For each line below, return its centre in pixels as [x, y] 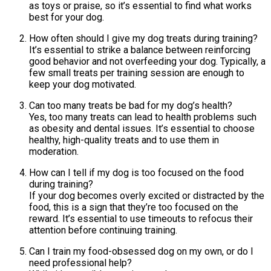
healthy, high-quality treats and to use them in [124, 140]
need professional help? [80, 263]
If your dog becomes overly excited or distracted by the [147, 195]
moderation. [54, 151]
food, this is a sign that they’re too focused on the [134, 207]
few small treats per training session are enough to [137, 73]
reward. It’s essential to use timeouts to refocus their [141, 218]
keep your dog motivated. [83, 84]
